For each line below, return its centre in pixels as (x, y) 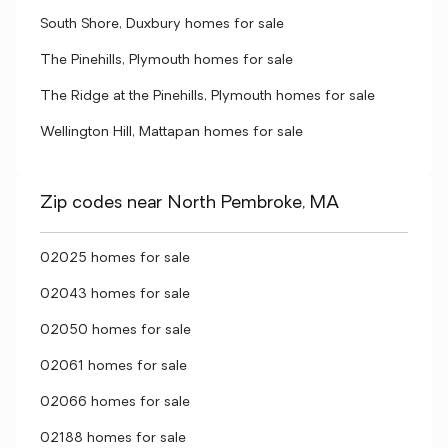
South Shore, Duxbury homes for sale (162, 24)
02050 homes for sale (115, 330)
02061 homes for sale (113, 366)
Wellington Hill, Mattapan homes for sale (171, 132)
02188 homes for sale (113, 438)
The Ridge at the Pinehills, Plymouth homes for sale (207, 96)
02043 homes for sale (115, 294)
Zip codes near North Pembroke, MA (189, 203)
